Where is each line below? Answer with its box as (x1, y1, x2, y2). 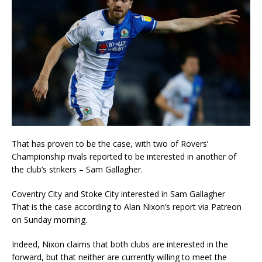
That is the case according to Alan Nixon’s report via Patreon (12, 201, 242, 212)
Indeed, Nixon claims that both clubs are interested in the (12, 238, 228, 250)
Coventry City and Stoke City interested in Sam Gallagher (12, 188, 225, 199)
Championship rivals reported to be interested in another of (12, 150, 236, 162)
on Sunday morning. (12, 213, 87, 225)
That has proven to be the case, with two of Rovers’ (12, 137, 208, 149)
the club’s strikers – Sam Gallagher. (12, 163, 143, 175)
